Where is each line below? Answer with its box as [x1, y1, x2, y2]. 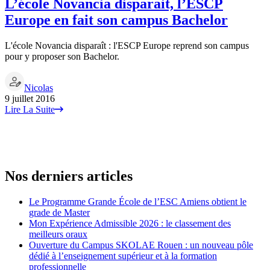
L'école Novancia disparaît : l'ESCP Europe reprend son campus [5, 40, 249, 51]
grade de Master [29, 207, 90, 218]
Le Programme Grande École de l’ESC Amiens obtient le [29, 196, 246, 207]
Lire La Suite [5, 104, 55, 115]
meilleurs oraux [29, 228, 87, 239]
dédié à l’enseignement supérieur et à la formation [29, 250, 217, 261]
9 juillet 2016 [5, 93, 55, 104]
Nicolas [24, 82, 53, 93]
